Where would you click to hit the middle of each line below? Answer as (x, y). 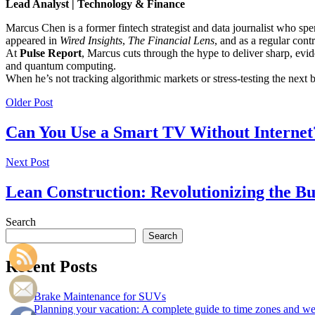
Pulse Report (51, 53)
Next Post (27, 162)
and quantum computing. (61, 66)
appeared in (33, 41)
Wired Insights (91, 41)
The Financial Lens (171, 41)
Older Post (29, 103)
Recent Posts (51, 266)
